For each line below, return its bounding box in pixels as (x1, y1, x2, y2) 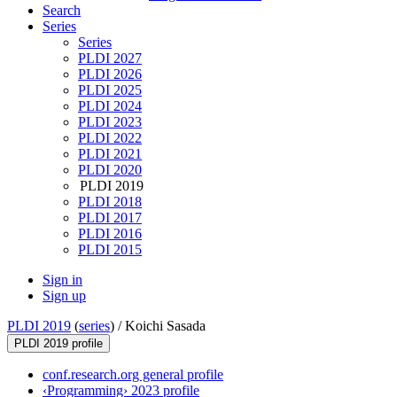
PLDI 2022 (78, 130, 142, 146)
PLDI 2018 (78, 194, 142, 210)
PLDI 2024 (78, 98, 142, 114)
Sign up (43, 288, 86, 304)
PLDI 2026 (78, 66, 142, 82)
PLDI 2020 (78, 162, 142, 178)
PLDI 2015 (78, 242, 142, 258)
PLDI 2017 (78, 210, 142, 226)
